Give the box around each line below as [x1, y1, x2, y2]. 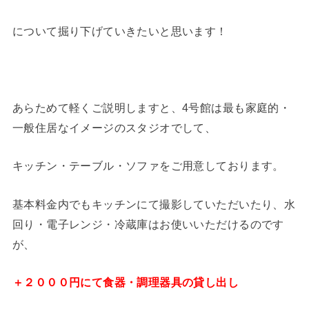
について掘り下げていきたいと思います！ [12, 25, 228, 38]
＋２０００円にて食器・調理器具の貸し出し [12, 276, 239, 289]
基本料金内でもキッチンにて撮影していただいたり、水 [12, 197, 296, 210]
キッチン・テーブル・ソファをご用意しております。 [12, 159, 284, 172]
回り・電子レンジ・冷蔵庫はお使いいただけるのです [12, 217, 284, 230]
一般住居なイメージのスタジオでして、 [12, 121, 217, 134]
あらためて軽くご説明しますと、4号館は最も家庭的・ [12, 101, 291, 114]
